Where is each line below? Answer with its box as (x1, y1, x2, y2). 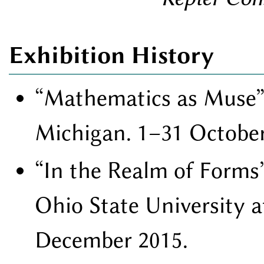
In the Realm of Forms (44, 156, 259, 184)
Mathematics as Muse (44, 84, 256, 112)
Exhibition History (9, 41, 214, 69)
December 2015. (35, 226, 188, 253)
